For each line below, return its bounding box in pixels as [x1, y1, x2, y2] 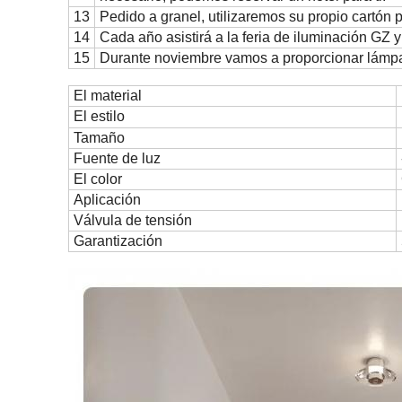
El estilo [74, 109, 125, 124]
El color [74, 171, 122, 187]
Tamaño [74, 130, 125, 145]
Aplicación [74, 192, 141, 207]
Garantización [74, 233, 162, 249]
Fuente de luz [74, 151, 161, 166]
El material [74, 88, 142, 103]
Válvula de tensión [74, 213, 192, 228]
